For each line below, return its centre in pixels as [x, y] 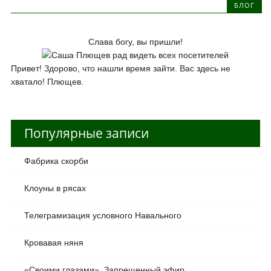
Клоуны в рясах [55, 188]
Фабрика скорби [56, 161]
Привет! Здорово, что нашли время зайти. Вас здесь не [120, 68]
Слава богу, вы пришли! [135, 41]
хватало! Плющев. [47, 81]
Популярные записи [86, 133]
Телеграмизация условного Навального [103, 215]
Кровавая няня [54, 242]
